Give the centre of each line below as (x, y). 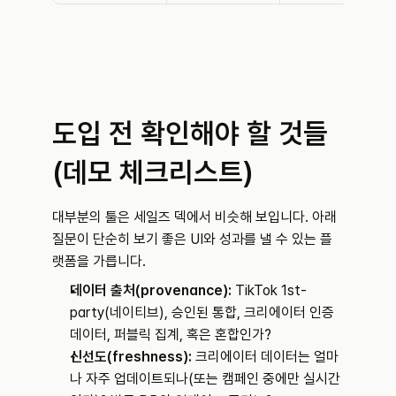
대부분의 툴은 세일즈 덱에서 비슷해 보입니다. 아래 (194, 217)
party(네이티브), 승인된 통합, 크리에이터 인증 (202, 313)
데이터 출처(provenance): (151, 291)
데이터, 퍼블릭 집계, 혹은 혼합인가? (171, 335)
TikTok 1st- (269, 291)
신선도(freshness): (131, 357)
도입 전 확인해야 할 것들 (190, 134)
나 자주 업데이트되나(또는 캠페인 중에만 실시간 (205, 379)
